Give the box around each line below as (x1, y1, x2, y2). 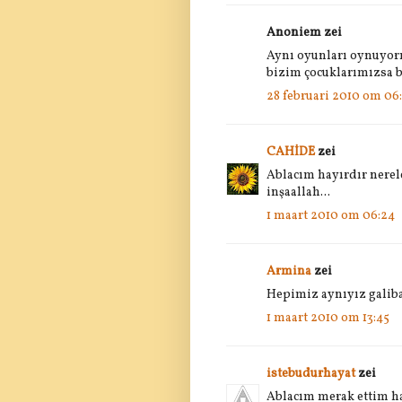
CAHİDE (267, 143, 315, 161)
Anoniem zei (267, 23, 342, 41)
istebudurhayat (267, 364, 355, 382)
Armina (267, 262, 311, 280)
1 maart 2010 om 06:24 (267, 206, 395, 224)
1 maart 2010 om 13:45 (267, 309, 389, 327)
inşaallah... (267, 183, 330, 201)
